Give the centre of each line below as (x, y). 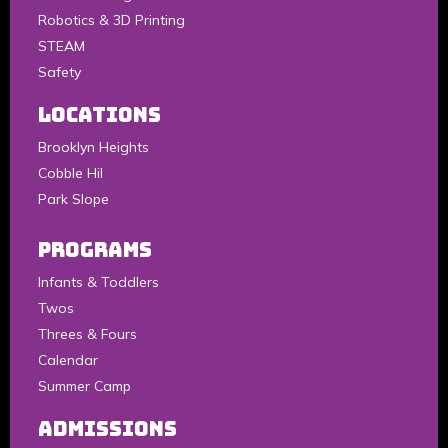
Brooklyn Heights (93, 147)
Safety (59, 72)
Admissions (107, 429)
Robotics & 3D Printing (111, 20)
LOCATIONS (99, 115)
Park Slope (73, 199)
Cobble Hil (70, 173)
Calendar (68, 360)
